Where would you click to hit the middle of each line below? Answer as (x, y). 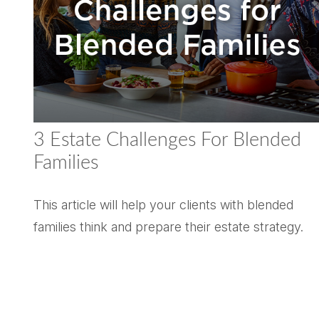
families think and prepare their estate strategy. (168, 226)
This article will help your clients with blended (163, 204)
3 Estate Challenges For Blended (167, 140)
